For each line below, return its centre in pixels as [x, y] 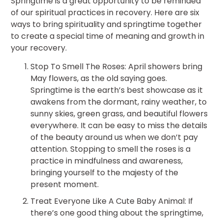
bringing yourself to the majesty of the [105, 173]
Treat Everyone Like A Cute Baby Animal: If [112, 201]
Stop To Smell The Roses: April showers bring [117, 67]
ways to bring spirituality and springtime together [107, 24]
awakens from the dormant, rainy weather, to [119, 102]
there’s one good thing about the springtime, [117, 213]
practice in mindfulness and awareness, [107, 161]
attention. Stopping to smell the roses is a [111, 149]
